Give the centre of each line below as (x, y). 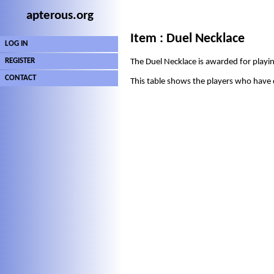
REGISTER (20, 61)
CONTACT (20, 78)
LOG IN (17, 44)
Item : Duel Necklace (187, 39)
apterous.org (60, 16)
